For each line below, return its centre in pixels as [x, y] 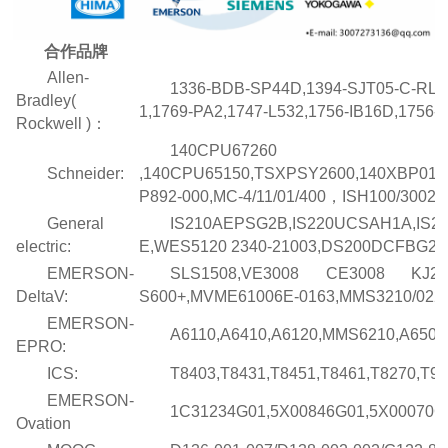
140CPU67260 [224, 150]
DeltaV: [42, 296]
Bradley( [46, 100]
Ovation [44, 423]
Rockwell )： [62, 123]
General [76, 223]
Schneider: [86, 173]
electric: [44, 246]
